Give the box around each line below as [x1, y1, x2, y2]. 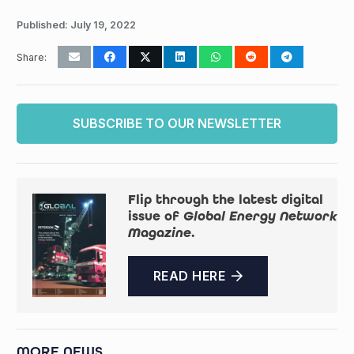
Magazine [127, 224, 191, 241]
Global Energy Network [183, 207, 337, 224]
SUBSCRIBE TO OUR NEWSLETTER [73, 115, 281, 131]
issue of [127, 207, 183, 224]
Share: [17, 51, 47, 63]
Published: [17, 19, 70, 32]
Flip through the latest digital [127, 190, 323, 208]
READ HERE [153, 268, 225, 284]
